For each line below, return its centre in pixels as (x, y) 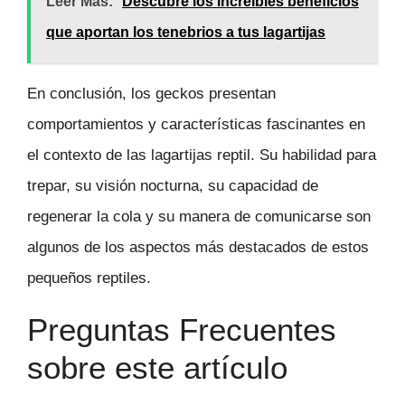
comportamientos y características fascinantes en (196, 125)
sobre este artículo (157, 368)
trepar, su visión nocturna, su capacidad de (173, 186)
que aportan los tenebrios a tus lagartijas (186, 33)
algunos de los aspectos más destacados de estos (198, 248)
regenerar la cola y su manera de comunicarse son (199, 217)
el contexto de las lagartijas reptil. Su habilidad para (202, 155)
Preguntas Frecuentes (182, 330)
